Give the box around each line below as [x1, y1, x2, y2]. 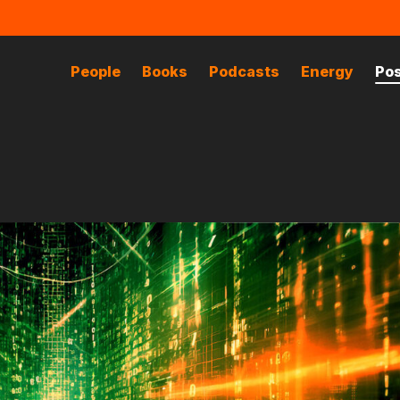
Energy [301, 62, 354, 80]
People [71, 62, 121, 80]
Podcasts [209, 62, 280, 80]
